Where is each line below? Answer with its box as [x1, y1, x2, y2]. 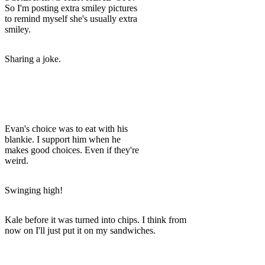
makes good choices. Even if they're [5, 144, 139, 155]
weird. [5, 155, 28, 166]
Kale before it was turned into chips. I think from [5, 214, 186, 225]
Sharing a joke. [5, 53, 61, 64]
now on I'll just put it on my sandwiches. [5, 225, 156, 235]
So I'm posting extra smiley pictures [5, 2, 137, 13]
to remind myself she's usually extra [5, 13, 137, 24]
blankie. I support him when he [5, 134, 121, 144]
